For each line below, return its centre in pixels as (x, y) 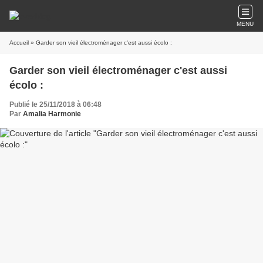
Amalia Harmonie (52, 114)
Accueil (19, 43)
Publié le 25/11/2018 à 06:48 (55, 104)
